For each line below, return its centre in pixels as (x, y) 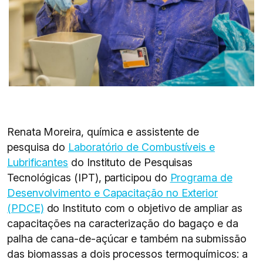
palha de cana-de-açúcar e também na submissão (127, 239)
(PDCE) (26, 208)
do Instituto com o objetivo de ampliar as (143, 208)
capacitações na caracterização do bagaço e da (123, 223)
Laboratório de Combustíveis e (142, 147)
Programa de (201, 178)
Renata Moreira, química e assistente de (103, 132)
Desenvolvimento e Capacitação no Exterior (113, 193)
